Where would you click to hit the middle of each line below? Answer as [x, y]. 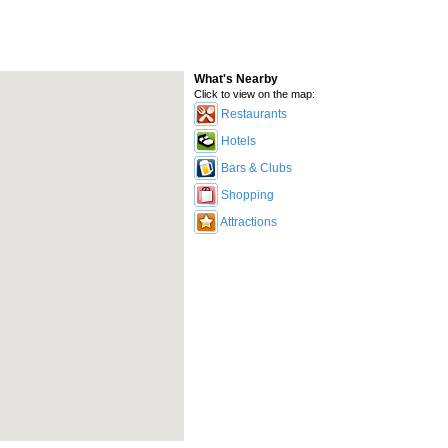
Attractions [248, 222]
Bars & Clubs [256, 168]
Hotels [238, 141]
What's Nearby [236, 79]
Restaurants [254, 114]
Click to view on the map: [254, 94]
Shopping [247, 195]
